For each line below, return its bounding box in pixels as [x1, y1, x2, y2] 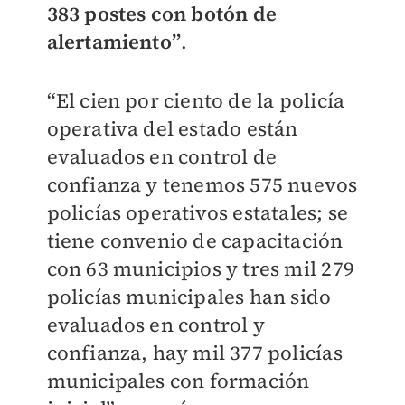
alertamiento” [46, 28, 182, 56]
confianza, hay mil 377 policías [46, 339, 343, 367]
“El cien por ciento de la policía [46, 87, 345, 115]
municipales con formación [46, 367, 310, 395]
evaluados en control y [46, 311, 265, 339]
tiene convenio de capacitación [46, 227, 344, 255]
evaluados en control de [46, 143, 278, 171]
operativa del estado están [46, 115, 298, 143]
